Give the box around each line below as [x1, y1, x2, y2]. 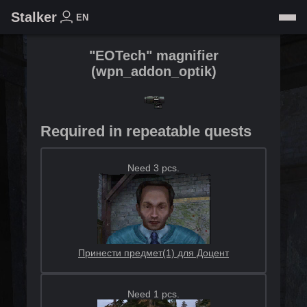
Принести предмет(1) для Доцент [78, 247, 229, 258]
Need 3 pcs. [127, 162, 180, 173]
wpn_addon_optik [95, 64, 212, 79]
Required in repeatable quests [40, 123, 251, 140]
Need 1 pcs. [127, 288, 180, 299]
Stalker [11, 9, 57, 25]
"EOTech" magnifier [88, 48, 219, 63]
